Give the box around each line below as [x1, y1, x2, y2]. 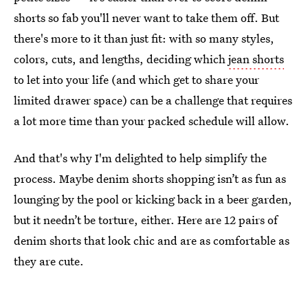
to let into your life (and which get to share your [14, 71, 259, 87]
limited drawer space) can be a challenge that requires [14, 92, 292, 108]
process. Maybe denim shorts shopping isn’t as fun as [14, 170, 286, 186]
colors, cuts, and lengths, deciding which [14, 51, 228, 67]
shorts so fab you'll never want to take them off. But [14, 10, 279, 25]
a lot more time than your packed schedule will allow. [14, 113, 289, 129]
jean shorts [228, 51, 284, 67]
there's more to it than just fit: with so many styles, [14, 30, 274, 46]
